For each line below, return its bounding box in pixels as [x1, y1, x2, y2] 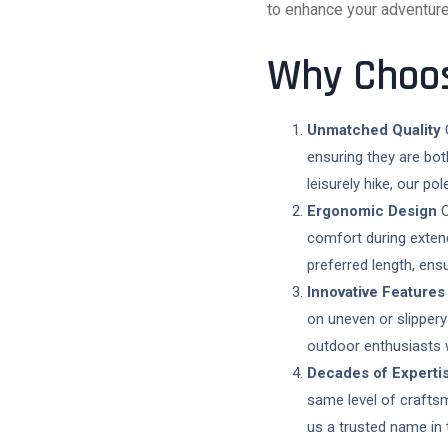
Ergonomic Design [307, 201, 437, 220]
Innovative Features [307, 282, 445, 301]
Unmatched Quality [307, 120, 441, 139]
